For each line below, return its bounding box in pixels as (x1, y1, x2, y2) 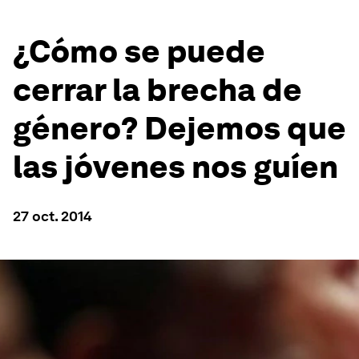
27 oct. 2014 (13, 208, 92, 224)
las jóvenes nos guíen (13, 147, 338, 186)
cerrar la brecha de (13, 71, 302, 109)
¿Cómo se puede (13, 32, 265, 71)
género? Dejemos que (13, 109, 346, 147)
